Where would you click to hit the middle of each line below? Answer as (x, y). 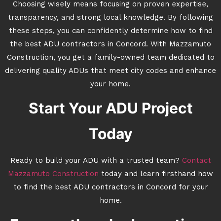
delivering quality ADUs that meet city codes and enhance (110, 71)
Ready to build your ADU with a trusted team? (95, 161)
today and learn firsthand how (156, 174)
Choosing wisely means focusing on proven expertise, (110, 5)
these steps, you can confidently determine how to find (110, 31)
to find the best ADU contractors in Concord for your (110, 188)
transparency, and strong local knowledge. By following (110, 18)
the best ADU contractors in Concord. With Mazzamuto (110, 45)
